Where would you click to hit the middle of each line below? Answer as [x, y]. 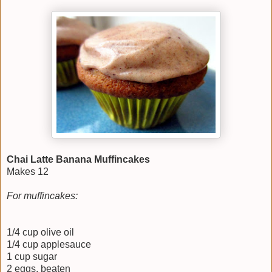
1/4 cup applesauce [49, 244]
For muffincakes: [42, 195]
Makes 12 [28, 171]
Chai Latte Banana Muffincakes [78, 159]
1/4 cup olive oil [40, 232]
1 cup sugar [32, 256]
